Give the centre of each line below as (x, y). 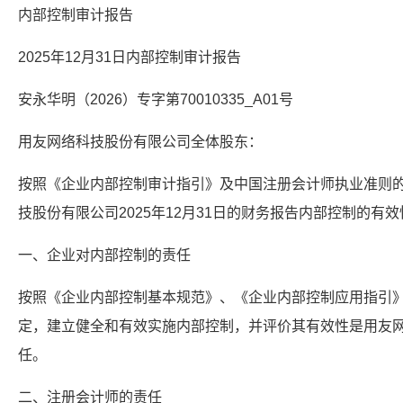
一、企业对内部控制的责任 (104, 255)
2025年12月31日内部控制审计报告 (130, 57)
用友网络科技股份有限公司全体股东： (140, 142)
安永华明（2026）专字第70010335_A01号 (156, 99)
